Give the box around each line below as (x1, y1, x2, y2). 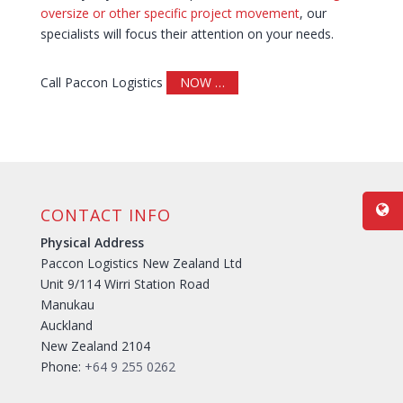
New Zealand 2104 (40, 337, 150, 355)
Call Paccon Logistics (40, 74, 166, 92)
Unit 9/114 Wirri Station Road (40, 275, 210, 293)
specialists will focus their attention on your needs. (40, 25, 334, 43)
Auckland (40, 317, 93, 335)
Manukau (40, 296, 94, 314)
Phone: (40, 358, 85, 376)
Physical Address (40, 234, 144, 252)
